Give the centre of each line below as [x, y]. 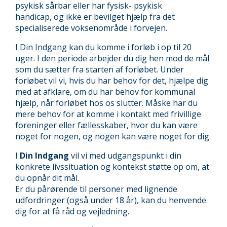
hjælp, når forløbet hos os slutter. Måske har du [106, 103]
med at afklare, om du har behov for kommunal [105, 92]
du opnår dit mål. [48, 178]
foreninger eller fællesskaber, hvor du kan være [106, 125]
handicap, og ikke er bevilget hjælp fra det [95, 17]
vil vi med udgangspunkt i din [125, 156]
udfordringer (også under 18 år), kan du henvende [111, 200]
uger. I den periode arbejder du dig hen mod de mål [112, 58]
